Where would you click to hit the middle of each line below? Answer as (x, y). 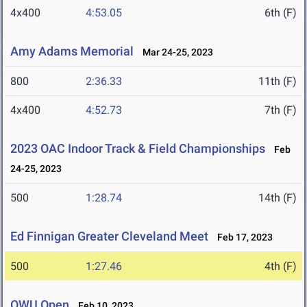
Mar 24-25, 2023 (175, 52)
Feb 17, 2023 (242, 237)
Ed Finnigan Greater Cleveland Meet (109, 236)
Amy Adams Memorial (72, 51)
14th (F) (278, 198)
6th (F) (281, 13)
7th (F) (281, 110)
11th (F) (278, 82)
